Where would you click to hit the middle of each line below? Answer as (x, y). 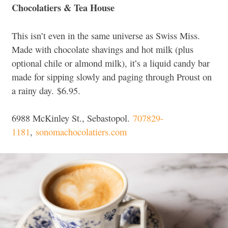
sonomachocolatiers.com (81, 132)
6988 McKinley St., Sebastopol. (72, 118)
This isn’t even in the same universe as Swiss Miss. (106, 35)
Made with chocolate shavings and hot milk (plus (103, 49)
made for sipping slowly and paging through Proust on (112, 77)
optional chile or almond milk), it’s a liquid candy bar (111, 63)
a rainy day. (33, 90)
